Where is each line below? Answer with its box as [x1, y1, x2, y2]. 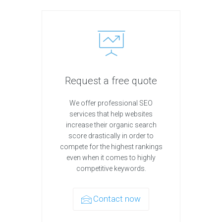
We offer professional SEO [69, 99, 153, 107]
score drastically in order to [68, 132, 154, 140]
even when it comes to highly [66, 154, 156, 162]
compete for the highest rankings [59, 143, 163, 151]
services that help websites [69, 110, 153, 118]
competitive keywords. [76, 165, 146, 172]
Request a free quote [65, 75, 157, 87]
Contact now [93, 194, 141, 204]
